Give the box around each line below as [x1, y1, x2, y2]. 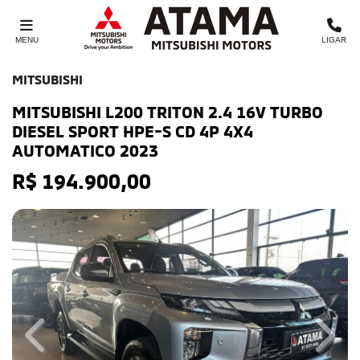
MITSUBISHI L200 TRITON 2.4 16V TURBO [12, 102, 323, 121]
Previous [35, 334, 87, 353]
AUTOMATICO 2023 [12, 141, 158, 160]
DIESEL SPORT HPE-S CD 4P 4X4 [12, 121, 253, 141]
